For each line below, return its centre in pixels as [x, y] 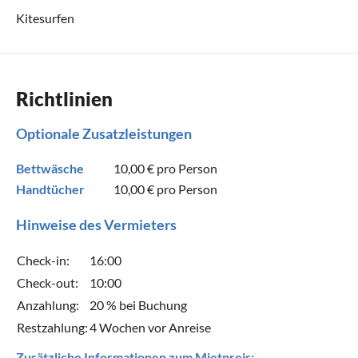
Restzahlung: [52, 327]
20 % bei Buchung [138, 304]
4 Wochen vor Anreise [150, 327]
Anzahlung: [48, 304]
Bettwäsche [50, 168]
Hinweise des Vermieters [96, 224]
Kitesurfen [45, 18]
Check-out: [48, 282]
